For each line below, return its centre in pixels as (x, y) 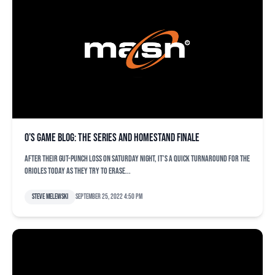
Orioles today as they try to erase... (78, 171)
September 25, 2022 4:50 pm (109, 197)
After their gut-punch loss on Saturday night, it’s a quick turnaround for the (137, 159)
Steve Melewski (50, 197)
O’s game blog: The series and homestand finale (112, 138)
